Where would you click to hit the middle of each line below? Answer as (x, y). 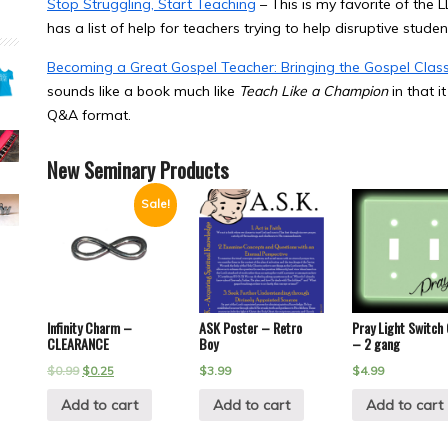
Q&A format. (89, 115)
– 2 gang (375, 344)
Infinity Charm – (89, 328)
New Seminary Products (138, 169)
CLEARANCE (78, 344)
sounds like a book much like (143, 91)
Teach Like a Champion (313, 91)
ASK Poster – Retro (251, 328)
